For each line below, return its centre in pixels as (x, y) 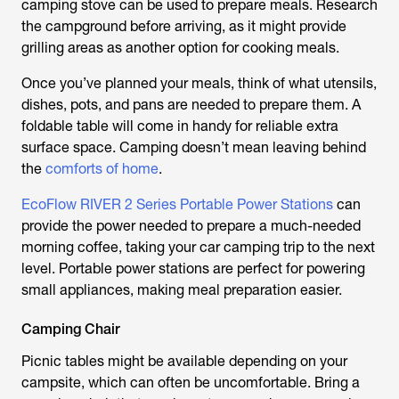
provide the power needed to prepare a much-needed (191, 226)
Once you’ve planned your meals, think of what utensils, (199, 83)
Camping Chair (71, 329)
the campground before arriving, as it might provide (184, 26)
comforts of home (102, 169)
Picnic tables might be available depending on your (184, 361)
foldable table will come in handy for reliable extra (180, 126)
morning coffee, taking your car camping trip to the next (198, 247)
